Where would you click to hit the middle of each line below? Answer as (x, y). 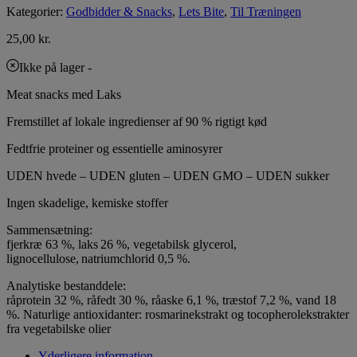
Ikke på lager (52, 67)
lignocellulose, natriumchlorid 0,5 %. (98, 258)
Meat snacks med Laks (64, 94)
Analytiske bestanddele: (66, 285)
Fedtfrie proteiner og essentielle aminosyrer (114, 148)
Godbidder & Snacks (119, 11)
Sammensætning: (49, 229)
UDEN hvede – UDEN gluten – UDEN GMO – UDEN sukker (168, 175)
